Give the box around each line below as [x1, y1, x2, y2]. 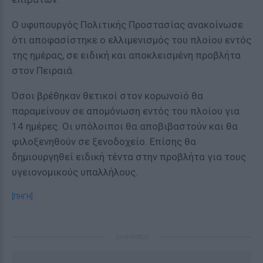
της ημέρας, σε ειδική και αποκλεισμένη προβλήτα [12, 49, 241, 61]
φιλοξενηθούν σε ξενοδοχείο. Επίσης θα [12, 136, 196, 147]
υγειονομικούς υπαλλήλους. [12, 166, 138, 178]
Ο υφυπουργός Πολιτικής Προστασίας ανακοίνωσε [12, 19, 243, 31]
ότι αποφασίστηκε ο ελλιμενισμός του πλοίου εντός [12, 34, 251, 46]
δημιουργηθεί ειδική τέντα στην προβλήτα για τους [12, 151, 246, 163]
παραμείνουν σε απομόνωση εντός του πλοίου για [12, 105, 240, 117]
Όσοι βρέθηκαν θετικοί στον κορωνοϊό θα [12, 90, 203, 102]
